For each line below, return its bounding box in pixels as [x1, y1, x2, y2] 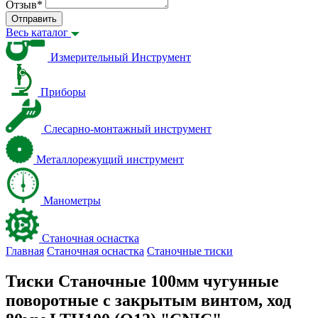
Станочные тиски [147, 245, 233, 257]
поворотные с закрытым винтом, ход [6, 290, 291, 309]
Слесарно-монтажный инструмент [44, 123, 212, 135]
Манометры [43, 194, 101, 207]
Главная [6, 245, 44, 257]
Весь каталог [6, 26, 68, 38]
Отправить [11, 13, 57, 24]
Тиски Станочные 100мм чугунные [6, 271, 279, 290]
